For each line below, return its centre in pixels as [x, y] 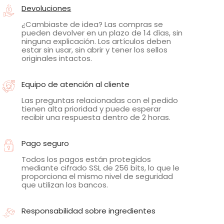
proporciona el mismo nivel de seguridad [97, 176]
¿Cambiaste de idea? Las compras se [92, 24]
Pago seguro [45, 143]
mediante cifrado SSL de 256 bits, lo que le [101, 167]
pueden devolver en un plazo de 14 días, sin [102, 32]
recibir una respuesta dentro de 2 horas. [96, 117]
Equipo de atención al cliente [76, 84]
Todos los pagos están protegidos [86, 159]
